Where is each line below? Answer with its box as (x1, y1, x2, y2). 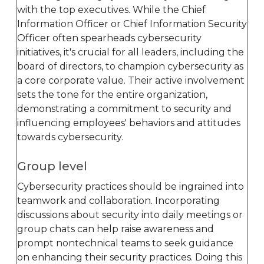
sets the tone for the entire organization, (17, 88, 207, 100)
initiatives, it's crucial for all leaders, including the (17, 46, 244, 58)
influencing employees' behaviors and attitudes (17, 117, 240, 128)
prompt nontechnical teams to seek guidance (17, 237, 233, 249)
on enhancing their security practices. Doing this (17, 251, 242, 263)
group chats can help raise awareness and (17, 223, 214, 235)
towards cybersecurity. (17, 131, 123, 143)
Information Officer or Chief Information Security (17, 18, 247, 29)
